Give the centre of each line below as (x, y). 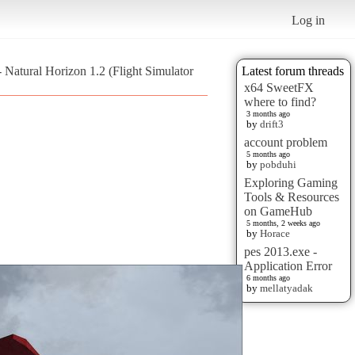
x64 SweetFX (279, 87)
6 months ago (268, 277)
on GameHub (278, 211)
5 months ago (268, 154)
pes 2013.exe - (281, 251)
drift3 (272, 124)
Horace (275, 233)
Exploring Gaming (291, 182)
